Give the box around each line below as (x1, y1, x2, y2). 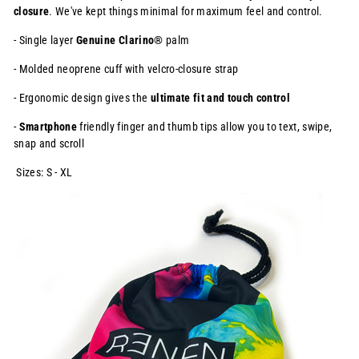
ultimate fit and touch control (150, 91, 293, 105)
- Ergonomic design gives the (14, 91, 151, 105)
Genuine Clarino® (76, 34, 163, 47)
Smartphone (18, 120, 78, 134)
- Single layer (14, 34, 77, 47)
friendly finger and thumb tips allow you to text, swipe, (77, 120, 333, 134)
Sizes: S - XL (14, 166, 73, 179)
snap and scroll (14, 137, 85, 151)
